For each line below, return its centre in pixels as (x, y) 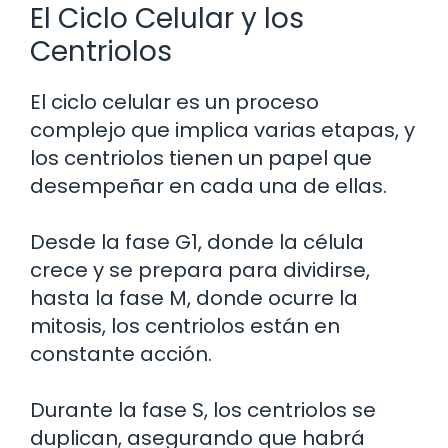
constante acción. (121, 353)
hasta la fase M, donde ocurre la (194, 297)
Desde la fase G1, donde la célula (197, 241)
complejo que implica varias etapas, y (222, 129)
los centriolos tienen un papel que (201, 157)
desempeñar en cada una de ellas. (208, 185)
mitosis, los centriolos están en (185, 325)
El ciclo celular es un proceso (174, 101)
